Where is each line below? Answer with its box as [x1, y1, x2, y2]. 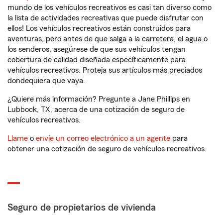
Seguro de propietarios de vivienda [7, 203, 156, 213]
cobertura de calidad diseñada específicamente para [7, 56, 186, 64]
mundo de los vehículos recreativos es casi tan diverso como [7, 3, 212, 11]
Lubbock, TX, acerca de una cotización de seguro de [7, 106, 185, 113]
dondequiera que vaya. [7, 77, 85, 85]
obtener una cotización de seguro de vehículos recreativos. [7, 145, 207, 153]
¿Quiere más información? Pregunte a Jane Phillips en [7, 95, 190, 103]
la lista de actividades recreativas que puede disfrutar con [7, 14, 204, 22]
